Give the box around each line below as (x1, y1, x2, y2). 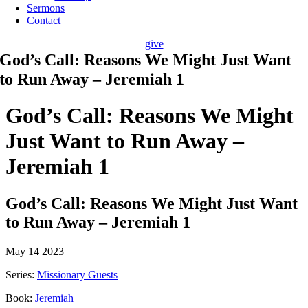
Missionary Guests (37, 268, 118, 280)
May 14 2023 (5, 245, 64, 257)
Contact (27, 14, 61, 26)
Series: (5, 268, 37, 280)
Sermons (27, 2, 65, 14)
